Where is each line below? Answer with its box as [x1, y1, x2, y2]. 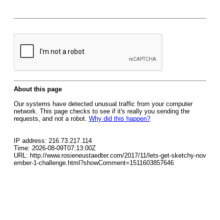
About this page [14, 85, 62, 93]
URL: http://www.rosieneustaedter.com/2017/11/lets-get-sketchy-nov [14, 152, 206, 159]
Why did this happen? [89, 115, 150, 122]
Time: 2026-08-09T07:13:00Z [14, 144, 96, 152]
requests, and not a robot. [14, 115, 89, 122]
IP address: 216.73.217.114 [14, 137, 92, 144]
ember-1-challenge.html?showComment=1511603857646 [14, 159, 174, 166]
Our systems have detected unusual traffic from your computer [14, 100, 192, 108]
